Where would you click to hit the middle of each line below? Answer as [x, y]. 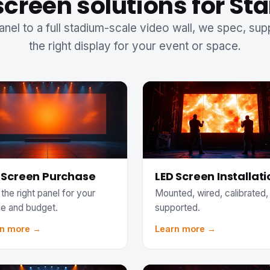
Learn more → [185, 229]
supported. [177, 207]
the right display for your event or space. [135, 46]
